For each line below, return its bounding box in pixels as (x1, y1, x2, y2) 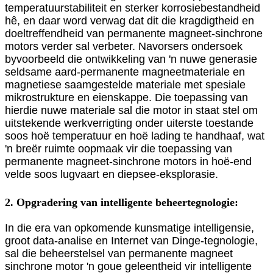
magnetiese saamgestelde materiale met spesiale (5, 79, 246, 91)
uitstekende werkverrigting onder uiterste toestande (5, 117, 253, 130)
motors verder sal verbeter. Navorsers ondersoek (5, 40, 243, 53)
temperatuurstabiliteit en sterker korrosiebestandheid (5, 2, 260, 15)
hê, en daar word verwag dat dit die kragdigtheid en (5, 15, 254, 27)
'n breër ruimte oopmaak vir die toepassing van (5, 143, 232, 155)
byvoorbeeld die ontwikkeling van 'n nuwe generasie (5, 53, 257, 66)
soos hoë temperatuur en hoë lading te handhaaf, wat (5, 130, 264, 143)
